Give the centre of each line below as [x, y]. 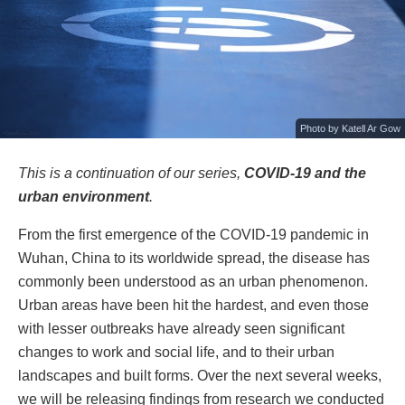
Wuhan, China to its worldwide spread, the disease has [194, 257]
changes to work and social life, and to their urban [176, 351]
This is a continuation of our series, [131, 172]
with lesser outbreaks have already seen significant [181, 328]
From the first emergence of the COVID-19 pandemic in [193, 234]
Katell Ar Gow [371, 129]
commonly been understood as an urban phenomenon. [193, 281]
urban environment [84, 196]
